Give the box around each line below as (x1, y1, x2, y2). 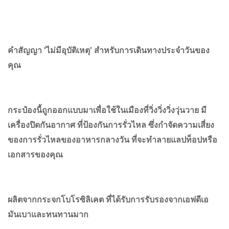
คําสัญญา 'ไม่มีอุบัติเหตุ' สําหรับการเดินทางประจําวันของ (8, 46, 210, 55)
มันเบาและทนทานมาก (8, 210, 88, 219)
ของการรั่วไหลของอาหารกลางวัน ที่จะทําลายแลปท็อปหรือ (8, 135, 217, 145)
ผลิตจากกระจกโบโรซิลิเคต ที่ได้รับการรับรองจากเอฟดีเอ (8, 195, 209, 204)
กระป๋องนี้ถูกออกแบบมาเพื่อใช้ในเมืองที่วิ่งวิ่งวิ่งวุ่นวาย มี (8, 106, 207, 115)
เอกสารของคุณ (8, 150, 63, 159)
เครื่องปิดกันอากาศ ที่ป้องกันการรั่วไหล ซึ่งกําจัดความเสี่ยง (8, 121, 214, 130)
